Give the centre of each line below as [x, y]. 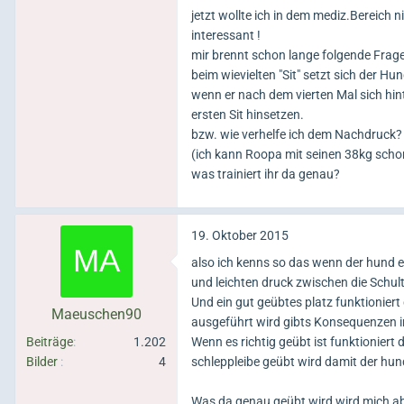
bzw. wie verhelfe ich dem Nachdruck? [297, 134]
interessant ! [226, 35]
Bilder [42, 362]
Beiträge [50, 342]
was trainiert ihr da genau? [266, 174]
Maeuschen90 [96, 314]
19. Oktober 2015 [240, 235]
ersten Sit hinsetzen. [248, 115]
